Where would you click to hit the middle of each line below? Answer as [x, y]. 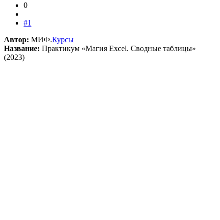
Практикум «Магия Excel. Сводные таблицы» [118, 48]
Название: [22, 48]
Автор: [16, 39]
